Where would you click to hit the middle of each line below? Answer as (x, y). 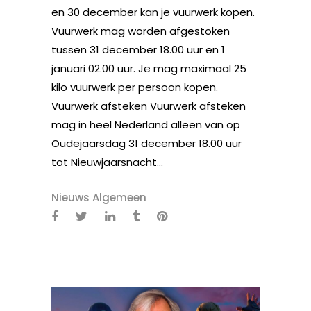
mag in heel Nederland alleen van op (146, 124)
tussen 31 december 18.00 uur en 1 (138, 49)
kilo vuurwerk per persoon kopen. (135, 87)
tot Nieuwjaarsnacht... (107, 162)
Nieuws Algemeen (99, 197)
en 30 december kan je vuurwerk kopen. (153, 12)
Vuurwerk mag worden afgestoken (141, 31)
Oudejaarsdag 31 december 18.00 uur (146, 143)
